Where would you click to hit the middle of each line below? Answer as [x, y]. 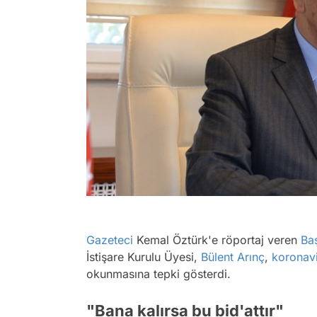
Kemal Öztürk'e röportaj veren [217, 240]
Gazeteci [110, 240]
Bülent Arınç [233, 257]
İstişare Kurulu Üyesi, [144, 257]
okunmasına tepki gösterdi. [158, 274]
